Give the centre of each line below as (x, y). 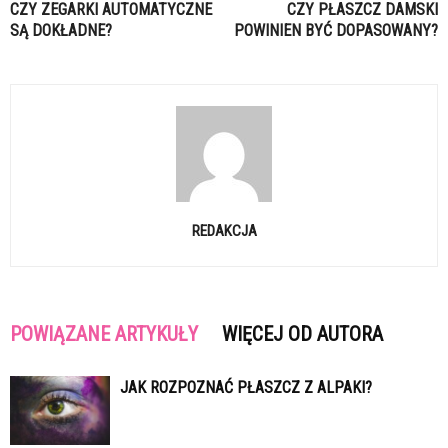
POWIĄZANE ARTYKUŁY (104, 334)
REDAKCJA (224, 231)
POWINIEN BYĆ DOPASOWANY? (336, 31)
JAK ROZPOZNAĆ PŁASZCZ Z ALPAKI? (246, 388)
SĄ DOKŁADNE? (61, 31)
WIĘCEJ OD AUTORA (302, 334)
